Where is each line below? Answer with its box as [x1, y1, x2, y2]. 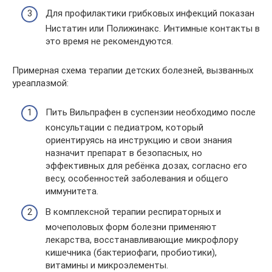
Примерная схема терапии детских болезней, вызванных [12, 64, 253, 76]
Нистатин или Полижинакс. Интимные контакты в [46, 22, 260, 34]
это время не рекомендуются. [46, 35, 173, 47]
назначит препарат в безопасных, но [46, 148, 202, 158]
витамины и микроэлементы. [46, 259, 168, 271]
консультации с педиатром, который [46, 122, 203, 133]
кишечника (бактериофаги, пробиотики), [46, 246, 217, 258]
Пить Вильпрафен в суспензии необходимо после [46, 107, 256, 118]
